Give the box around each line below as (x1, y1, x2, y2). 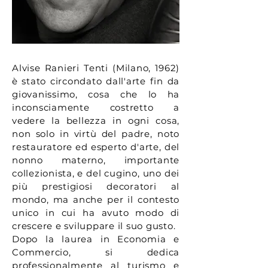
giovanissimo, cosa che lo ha (12, 89, 179, 100)
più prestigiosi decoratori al (12, 181, 179, 192)
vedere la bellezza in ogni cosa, (12, 115, 179, 126)
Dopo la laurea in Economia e (12, 233, 179, 245)
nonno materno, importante (12, 154, 179, 166)
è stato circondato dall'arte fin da (12, 75, 179, 87)
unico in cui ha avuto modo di (12, 207, 179, 218)
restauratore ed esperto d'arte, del (12, 141, 179, 153)
